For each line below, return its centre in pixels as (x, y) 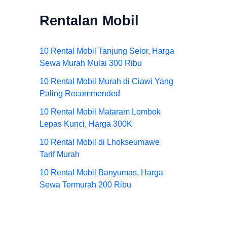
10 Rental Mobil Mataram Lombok (100, 111)
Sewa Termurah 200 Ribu (85, 184)
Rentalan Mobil (89, 21)
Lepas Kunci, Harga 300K (86, 124)
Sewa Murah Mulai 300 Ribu (91, 63)
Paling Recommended (80, 93)
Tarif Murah (60, 154)
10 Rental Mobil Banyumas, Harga (101, 172)
